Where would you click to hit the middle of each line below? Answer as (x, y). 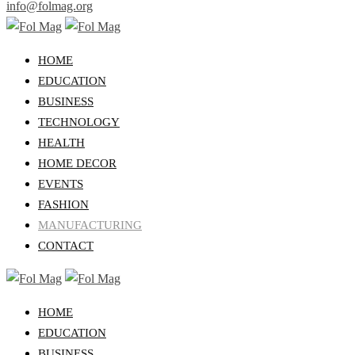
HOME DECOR (77, 164)
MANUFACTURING (90, 225)
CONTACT (66, 246)
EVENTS (61, 184)
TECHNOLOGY (79, 122)
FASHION (63, 205)
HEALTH (61, 143)
